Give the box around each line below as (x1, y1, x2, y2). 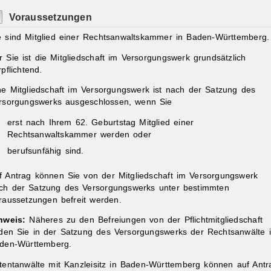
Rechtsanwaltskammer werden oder (7, 130, 152, 140)
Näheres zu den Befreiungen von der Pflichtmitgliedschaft (29, 215, 263, 225)
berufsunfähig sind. (7, 146, 84, 155)
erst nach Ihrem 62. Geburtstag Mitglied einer (7, 118, 194, 128)
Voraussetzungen (8, 11, 92, 22)
